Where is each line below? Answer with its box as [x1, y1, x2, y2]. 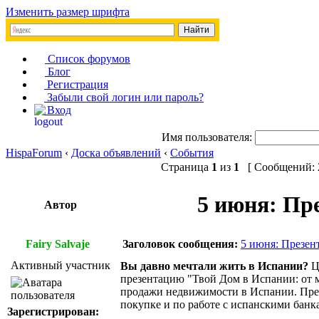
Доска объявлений [71, 147, 161, 159]
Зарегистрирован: [7, 305, 99, 318]
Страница [161, 161, 211, 173]
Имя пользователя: [162, 131, 252, 143]
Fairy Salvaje [26, 238, 93, 250]
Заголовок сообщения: [122, 238, 238, 250]
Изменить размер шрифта [6, 6, 130, 18]
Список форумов [45, 53, 130, 65]
